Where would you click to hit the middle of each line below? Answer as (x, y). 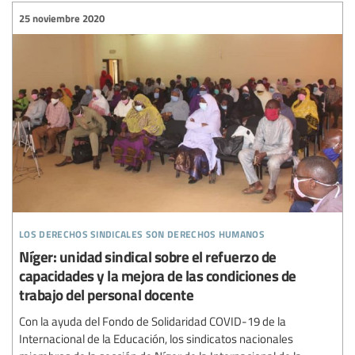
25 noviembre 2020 (62, 18)
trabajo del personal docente (106, 295)
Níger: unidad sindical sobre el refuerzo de (148, 257)
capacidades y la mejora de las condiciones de (158, 276)
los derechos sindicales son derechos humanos (142, 232)
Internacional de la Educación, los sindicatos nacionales (156, 339)
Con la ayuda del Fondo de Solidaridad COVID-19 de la (153, 321)
